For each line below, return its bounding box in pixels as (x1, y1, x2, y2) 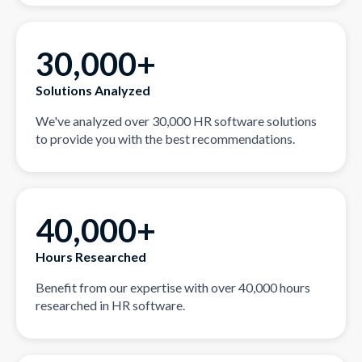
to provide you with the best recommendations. (36, 130, 295, 146)
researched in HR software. (36, 297, 185, 313)
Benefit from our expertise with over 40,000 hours (36, 279, 310, 295)
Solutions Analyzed (36, 82, 150, 98)
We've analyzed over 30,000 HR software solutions (36, 112, 317, 128)
